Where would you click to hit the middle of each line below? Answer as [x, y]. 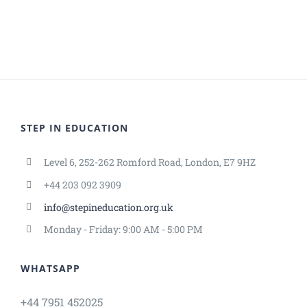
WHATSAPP [50, 269]
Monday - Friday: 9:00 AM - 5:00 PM [123, 230]
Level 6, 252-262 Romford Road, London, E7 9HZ [149, 162]
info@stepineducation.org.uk [108, 207]
